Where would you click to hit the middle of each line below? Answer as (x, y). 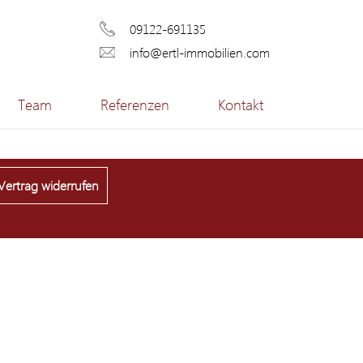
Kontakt (241, 104)
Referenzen (135, 104)
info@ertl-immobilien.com (200, 52)
